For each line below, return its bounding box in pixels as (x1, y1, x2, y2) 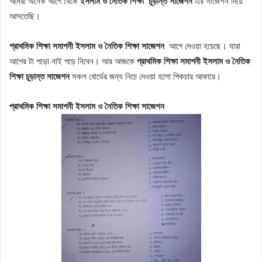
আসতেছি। (9, 10, 40, 22)
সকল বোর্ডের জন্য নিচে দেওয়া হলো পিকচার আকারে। (70, 70, 223, 82)
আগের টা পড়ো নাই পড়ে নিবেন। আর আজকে (9, 55, 137, 67)
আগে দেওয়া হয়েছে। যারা (164, 40, 240, 51)
